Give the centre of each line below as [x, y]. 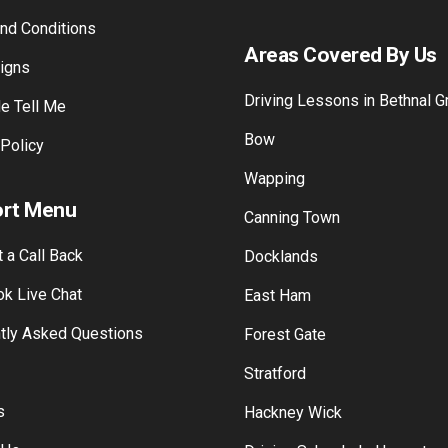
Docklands [281, 315]
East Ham [277, 354]
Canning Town [292, 276]
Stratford [275, 432]
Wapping [274, 237]
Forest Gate [285, 393]
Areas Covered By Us [340, 114]
